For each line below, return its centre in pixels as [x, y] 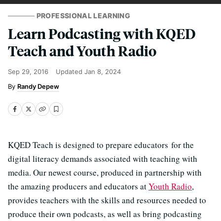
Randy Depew [38, 86]
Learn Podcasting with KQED [102, 33]
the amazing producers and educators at [78, 186]
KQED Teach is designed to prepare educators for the [101, 145]
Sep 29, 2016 [28, 72]
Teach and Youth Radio [82, 51]
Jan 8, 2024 [103, 72]
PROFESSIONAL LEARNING [83, 16]
